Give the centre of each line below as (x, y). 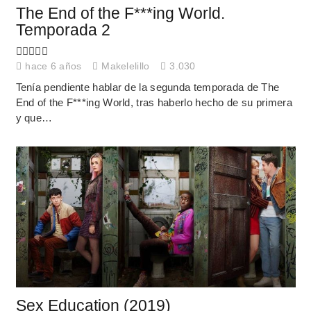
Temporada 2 (63, 30)
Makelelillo (126, 67)
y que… (34, 117)
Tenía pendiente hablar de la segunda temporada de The (148, 87)
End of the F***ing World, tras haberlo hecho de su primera (154, 102)
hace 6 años (53, 67)
